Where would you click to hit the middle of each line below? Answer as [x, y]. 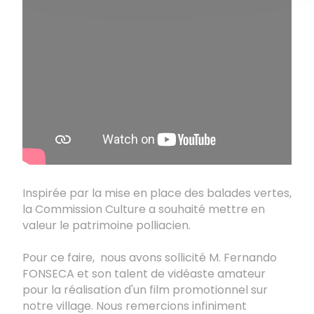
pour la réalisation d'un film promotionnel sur [145, 290]
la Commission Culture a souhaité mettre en [144, 210]
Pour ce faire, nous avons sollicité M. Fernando [150, 258]
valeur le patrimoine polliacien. [108, 226]
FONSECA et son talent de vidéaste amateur [144, 274]
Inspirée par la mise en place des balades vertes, [157, 193]
